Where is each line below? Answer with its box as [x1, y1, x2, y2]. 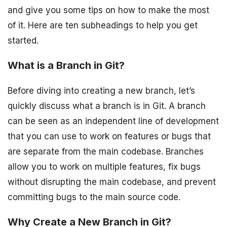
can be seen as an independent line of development [8, 116, 219, 127]
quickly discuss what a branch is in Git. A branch [8, 101, 206, 111]
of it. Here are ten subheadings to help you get [8, 20, 198, 31]
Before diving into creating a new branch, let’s [8, 86, 195, 96]
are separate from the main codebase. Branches [8, 146, 204, 157]
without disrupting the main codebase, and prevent [8, 177, 216, 187]
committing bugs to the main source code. [8, 192, 180, 203]
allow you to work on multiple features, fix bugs [8, 162, 201, 172]
